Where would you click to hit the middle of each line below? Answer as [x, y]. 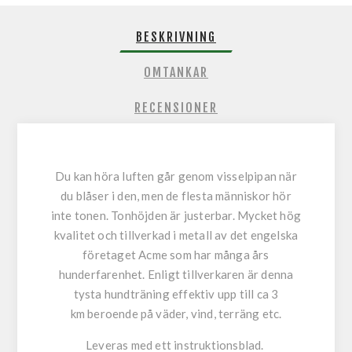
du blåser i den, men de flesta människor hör [176, 196]
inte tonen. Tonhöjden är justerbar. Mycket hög [176, 216]
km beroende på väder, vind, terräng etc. [176, 314]
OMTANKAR [176, 73]
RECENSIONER [176, 108]
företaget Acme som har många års [176, 255]
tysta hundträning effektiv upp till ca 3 [176, 294]
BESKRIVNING [176, 37]
